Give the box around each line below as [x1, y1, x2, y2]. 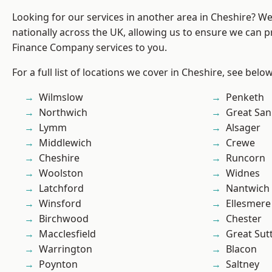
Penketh [226, 90, 264, 104]
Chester [226, 212, 262, 226]
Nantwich [226, 182, 270, 195]
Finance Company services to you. [12, 41, 167, 55]
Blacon [226, 242, 257, 256]
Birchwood [39, 212, 89, 226]
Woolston [39, 166, 83, 180]
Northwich [39, 106, 87, 120]
